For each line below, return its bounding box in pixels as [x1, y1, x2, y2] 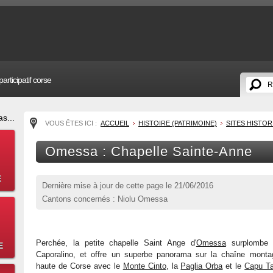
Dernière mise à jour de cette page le [42, 181, 174, 190]
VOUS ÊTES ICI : [45, 119, 99, 127]
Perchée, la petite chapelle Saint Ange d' [36, 238, 196, 247]
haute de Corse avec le [36, 261, 123, 271]
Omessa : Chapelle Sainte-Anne [45, 144, 252, 159]
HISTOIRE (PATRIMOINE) [138, 119, 217, 127]
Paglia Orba [180, 261, 223, 271]
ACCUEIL [101, 119, 129, 127]
